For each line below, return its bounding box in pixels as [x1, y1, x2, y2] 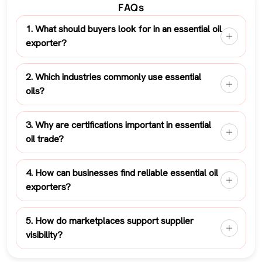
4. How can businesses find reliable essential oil [26, 166, 218, 179]
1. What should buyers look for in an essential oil [26, 22, 222, 35]
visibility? [26, 228, 63, 241]
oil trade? [26, 132, 64, 145]
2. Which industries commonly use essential [26, 70, 201, 83]
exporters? [26, 180, 71, 193]
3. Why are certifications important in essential [26, 118, 211, 131]
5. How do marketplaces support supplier [26, 214, 194, 227]
